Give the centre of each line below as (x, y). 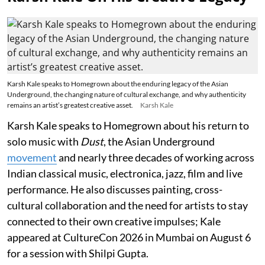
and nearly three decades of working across (156, 157)
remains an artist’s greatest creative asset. (70, 105)
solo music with (44, 141)
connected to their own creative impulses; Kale (114, 221)
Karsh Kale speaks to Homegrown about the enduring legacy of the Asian (118, 83)
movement (32, 157)
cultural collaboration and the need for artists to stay (127, 205)
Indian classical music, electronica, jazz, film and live (125, 173)
